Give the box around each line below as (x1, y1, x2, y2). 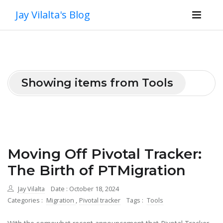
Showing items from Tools (21, 76, 173, 90)
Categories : (7, 196, 44, 205)
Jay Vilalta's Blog (15, 8, 90, 21)
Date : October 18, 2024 (51, 185, 119, 193)
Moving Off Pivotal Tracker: (7, 145, 202, 162)
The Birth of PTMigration (7, 162, 186, 179)
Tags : (126, 196, 145, 205)
